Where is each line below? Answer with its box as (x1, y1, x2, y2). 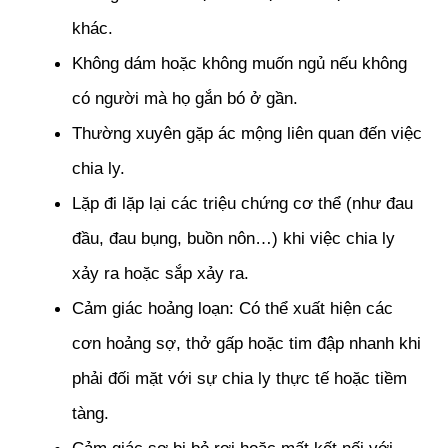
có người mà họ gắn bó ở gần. (72, 87, 298, 108)
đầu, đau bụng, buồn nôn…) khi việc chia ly (72, 227, 395, 248)
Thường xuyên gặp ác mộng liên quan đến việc (72, 122, 422, 143)
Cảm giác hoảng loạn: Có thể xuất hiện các (72, 297, 393, 318)
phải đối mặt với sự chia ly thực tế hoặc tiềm (72, 367, 407, 388)
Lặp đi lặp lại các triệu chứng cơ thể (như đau (72, 192, 413, 213)
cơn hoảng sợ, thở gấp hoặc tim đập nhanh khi (72, 332, 421, 353)
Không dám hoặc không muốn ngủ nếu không (72, 52, 407, 73)
